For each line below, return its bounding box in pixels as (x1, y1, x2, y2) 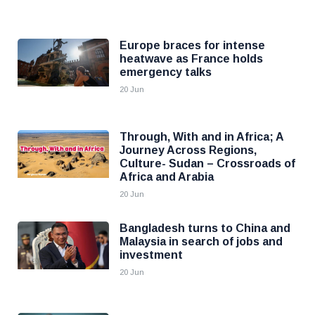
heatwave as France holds (120, 53, 263, 65)
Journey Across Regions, (120, 144, 257, 156)
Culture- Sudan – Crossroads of (120, 157, 295, 169)
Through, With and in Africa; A (120, 131, 283, 143)
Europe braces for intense (120, 39, 265, 51)
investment (120, 249, 183, 261)
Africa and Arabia (120, 171, 214, 183)
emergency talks (120, 66, 212, 78)
